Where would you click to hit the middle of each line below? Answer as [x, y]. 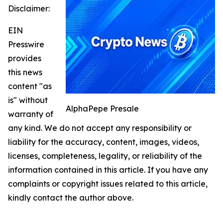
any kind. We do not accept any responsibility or [100, 128]
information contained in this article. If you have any [108, 170]
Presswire [26, 45]
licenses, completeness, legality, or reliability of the [105, 156]
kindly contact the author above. [71, 198]
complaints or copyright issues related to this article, [108, 184]
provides [25, 58]
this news [25, 72]
